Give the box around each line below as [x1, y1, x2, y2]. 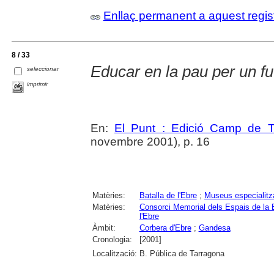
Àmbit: [92, 223, 116, 232]
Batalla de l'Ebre [139, 190, 197, 200]
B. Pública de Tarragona [139, 248, 224, 258]
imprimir [27, 80, 48, 87]
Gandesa [198, 223, 231, 232]
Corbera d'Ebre [139, 223, 191, 232]
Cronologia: [92, 234, 132, 244]
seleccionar [27, 65, 59, 72]
